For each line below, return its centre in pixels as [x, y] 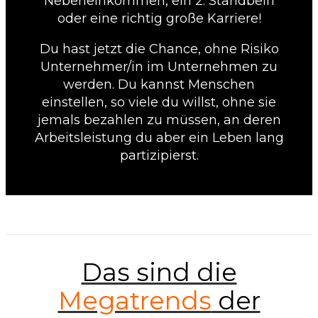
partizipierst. [159, 155]
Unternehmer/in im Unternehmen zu [159, 66]
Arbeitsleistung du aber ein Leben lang [159, 137]
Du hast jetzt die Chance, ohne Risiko [159, 49]
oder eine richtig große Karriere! [159, 18]
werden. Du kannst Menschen [159, 84]
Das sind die [159, 273]
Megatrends [135, 301]
